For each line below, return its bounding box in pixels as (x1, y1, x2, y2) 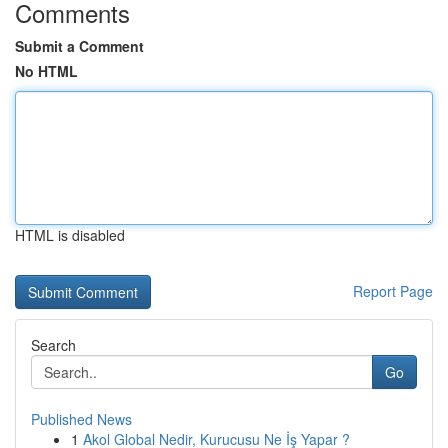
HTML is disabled (15, 225, 125, 245)
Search (31, 335, 76, 355)
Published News (31, 409, 132, 429)
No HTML (15, 61, 78, 81)
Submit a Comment (15, 36, 144, 56)
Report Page (353, 281, 433, 301)
